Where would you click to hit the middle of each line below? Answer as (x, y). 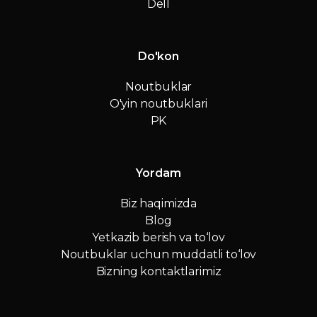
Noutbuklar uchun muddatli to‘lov (158, 255)
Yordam (158, 173)
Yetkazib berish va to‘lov (158, 238)
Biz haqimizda (158, 204)
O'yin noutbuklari (158, 104)
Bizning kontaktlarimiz (158, 272)
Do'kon (158, 57)
